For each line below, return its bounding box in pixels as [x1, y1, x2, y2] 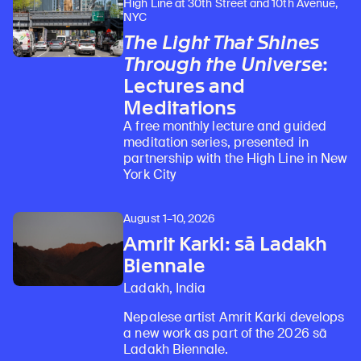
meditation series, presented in [123, 134, 309, 151]
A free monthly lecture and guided [123, 118, 326, 135]
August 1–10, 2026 [123, 211, 216, 226]
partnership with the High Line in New [123, 150, 348, 168]
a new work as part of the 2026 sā [123, 325, 327, 342]
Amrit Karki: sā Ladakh [123, 232, 327, 256]
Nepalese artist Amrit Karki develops [123, 309, 345, 326]
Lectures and [123, 74, 245, 98]
